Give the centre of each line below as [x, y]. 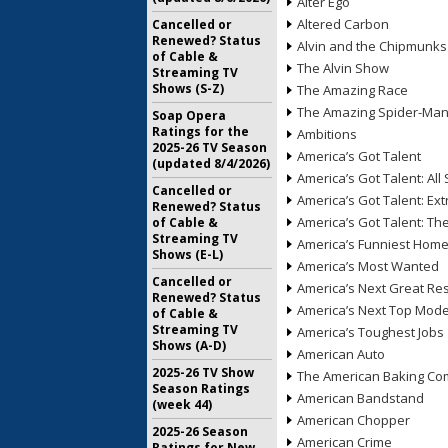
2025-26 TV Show [203, 372]
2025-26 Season [200, 431]
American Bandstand [360, 398]
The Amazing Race [352, 90]
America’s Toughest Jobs [370, 332]
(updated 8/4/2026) [211, 163]
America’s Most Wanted [368, 266]
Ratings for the [200, 131]
